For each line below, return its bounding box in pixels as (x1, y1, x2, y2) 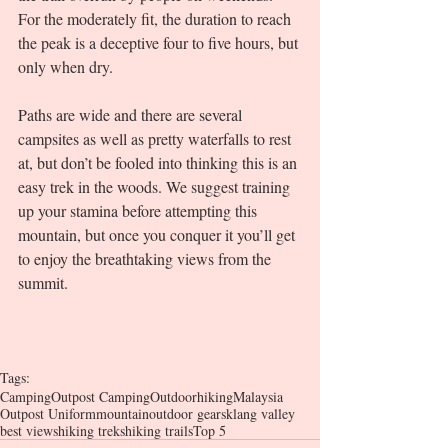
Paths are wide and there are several (18, 104, 246, 126)
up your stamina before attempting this (18, 200, 261, 222)
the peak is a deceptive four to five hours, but (18, 32, 302, 54)
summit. (18, 272, 72, 294)
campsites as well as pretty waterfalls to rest (18, 128, 295, 150)
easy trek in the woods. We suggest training (18, 176, 294, 198)
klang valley (226, 404, 295, 424)
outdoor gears (149, 404, 226, 424)
